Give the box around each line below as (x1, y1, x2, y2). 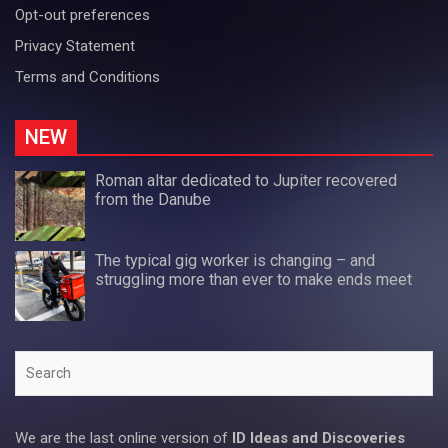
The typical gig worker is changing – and (95, 250, 375, 270)
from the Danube (95, 189, 211, 209)
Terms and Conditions (15, 67, 160, 86)
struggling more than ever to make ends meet (95, 269, 412, 289)
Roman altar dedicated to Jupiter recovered (95, 170, 397, 190)
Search (14, 352, 60, 371)
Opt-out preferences (15, 5, 150, 24)
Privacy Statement (15, 36, 135, 55)
